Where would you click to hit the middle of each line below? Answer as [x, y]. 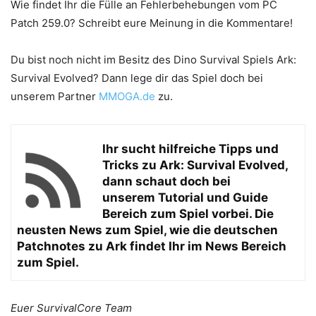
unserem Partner [55, 96]
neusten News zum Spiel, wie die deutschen [147, 230]
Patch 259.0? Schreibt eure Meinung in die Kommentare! [152, 23]
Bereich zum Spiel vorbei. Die [188, 214]
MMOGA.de [127, 96]
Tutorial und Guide [213, 197]
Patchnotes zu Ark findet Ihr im [111, 246]
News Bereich [246, 246]
